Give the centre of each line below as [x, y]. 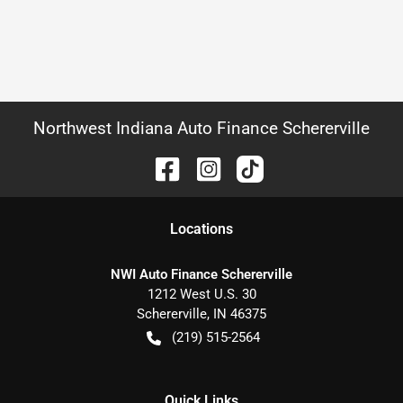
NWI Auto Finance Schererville [201, 274]
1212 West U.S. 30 [201, 294]
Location [198, 228]
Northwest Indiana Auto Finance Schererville [201, 128]
